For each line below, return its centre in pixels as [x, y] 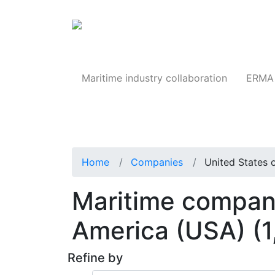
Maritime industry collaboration [154, 78]
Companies [157, 162]
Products [242, 28]
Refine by [95, 258]
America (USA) [162, 231]
